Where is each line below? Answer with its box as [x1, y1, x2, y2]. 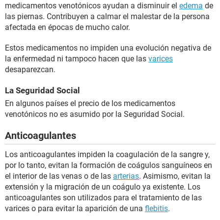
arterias [113, 171, 139, 181]
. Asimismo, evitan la [139, 171, 211, 181]
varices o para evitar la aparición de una [5, 204, 145, 214]
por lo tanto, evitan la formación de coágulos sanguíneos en [5, 161, 212, 170]
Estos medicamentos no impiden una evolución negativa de [5, 43, 211, 53]
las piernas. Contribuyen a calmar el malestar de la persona [5, 12, 210, 22]
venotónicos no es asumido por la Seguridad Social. [5, 110, 185, 119]
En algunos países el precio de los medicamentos [5, 99, 175, 109]
